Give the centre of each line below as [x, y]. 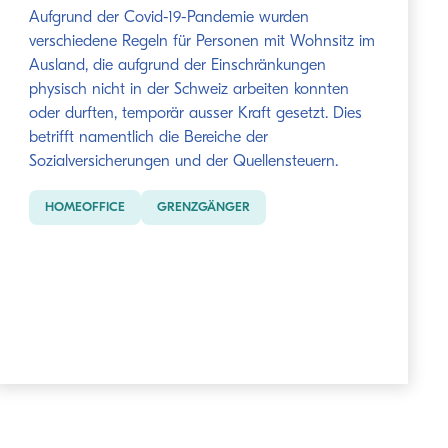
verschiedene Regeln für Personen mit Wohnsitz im [202, 42]
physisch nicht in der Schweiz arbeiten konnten [189, 90]
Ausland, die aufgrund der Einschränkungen [178, 66]
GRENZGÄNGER [204, 207]
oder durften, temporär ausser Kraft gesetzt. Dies [196, 114]
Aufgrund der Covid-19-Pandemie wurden [169, 18]
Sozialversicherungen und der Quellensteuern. [184, 162]
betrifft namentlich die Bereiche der [149, 138]
